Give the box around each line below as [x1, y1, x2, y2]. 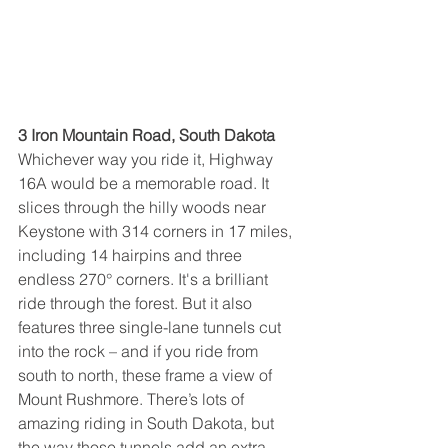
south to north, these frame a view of [18, 364, 276, 385]
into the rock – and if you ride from [18, 340, 262, 361]
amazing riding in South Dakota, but [18, 412, 278, 433]
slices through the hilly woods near [18, 196, 270, 217]
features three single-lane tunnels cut [18, 316, 285, 337]
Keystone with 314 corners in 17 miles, [18, 220, 296, 241]
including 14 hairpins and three [18, 244, 246, 265]
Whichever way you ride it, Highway [18, 148, 277, 169]
